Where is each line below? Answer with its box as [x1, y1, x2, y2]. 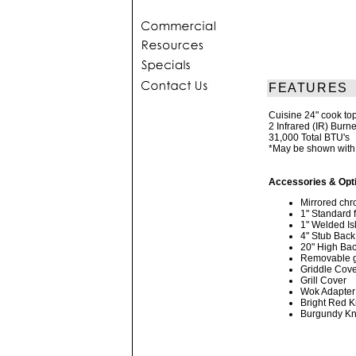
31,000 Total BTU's [269, 132, 350, 143]
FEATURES [269, 81, 348, 95]
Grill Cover [300, 275, 346, 286]
